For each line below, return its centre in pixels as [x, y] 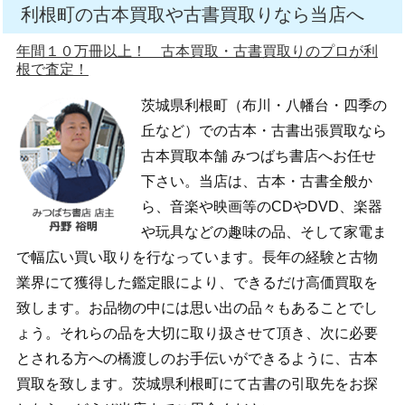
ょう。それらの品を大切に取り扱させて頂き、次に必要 [197, 334]
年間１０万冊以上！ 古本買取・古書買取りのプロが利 [197, 52]
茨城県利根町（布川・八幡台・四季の [264, 106]
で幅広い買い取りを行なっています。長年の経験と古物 [197, 258]
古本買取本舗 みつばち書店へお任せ [258, 156]
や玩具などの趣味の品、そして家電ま [264, 232]
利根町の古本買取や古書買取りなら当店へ [193, 15]
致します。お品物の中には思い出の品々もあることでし [197, 308]
